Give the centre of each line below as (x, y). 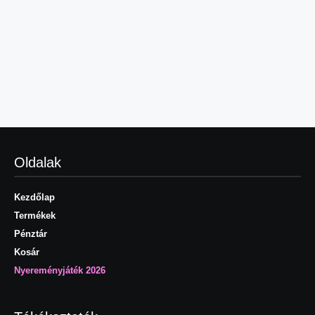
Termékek (35, 215)
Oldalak (38, 162)
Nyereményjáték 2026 (60, 270)
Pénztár (31, 233)
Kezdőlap (34, 197)
